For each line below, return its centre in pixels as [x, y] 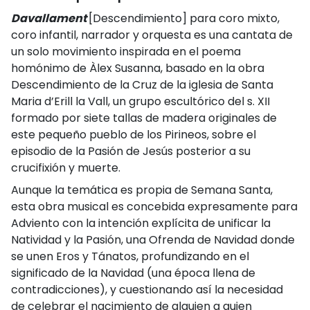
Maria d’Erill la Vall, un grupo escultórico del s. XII [140, 102]
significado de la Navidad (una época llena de [133, 273]
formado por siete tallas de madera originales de [144, 118]
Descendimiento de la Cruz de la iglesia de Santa [142, 85]
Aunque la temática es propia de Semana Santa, [142, 190]
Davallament [50, 19]
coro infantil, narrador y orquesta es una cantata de [152, 35]
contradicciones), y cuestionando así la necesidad [147, 290]
